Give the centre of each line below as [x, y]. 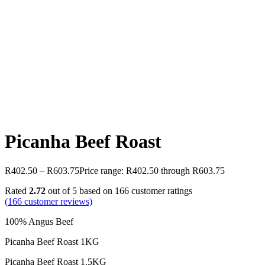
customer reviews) [57, 201]
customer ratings [161, 190]
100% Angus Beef [39, 221]
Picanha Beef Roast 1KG [52, 241]
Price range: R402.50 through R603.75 [152, 170]
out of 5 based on [80, 190]
